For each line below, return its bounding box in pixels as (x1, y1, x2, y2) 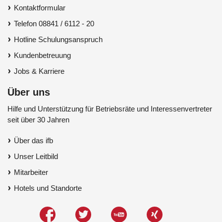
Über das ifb (14, 136, 53, 145)
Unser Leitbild (14, 152, 58, 161)
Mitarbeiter (14, 167, 48, 176)
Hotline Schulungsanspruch (14, 35, 103, 44)
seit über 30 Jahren (7, 115, 69, 124)
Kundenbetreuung (14, 51, 71, 59)
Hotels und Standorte (14, 183, 82, 192)
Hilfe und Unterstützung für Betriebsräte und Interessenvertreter (7, 104, 212, 113)
